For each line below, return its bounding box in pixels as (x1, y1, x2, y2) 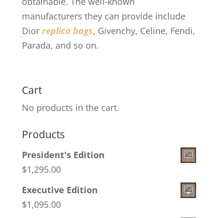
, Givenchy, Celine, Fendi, (92, 25, 195, 36)
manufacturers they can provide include (21, 10, 185, 22)
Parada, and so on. (21, 39, 99, 51)
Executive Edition (21, 184, 98, 196)
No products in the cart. (21, 102, 119, 113)
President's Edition (21, 149, 105, 161)
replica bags (41, 25, 93, 36)
